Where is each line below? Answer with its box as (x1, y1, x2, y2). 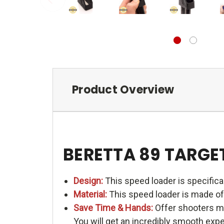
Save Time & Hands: (73, 202, 153, 213)
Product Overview (72, 81, 174, 97)
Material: (73, 188, 107, 199)
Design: (73, 175, 105, 186)
